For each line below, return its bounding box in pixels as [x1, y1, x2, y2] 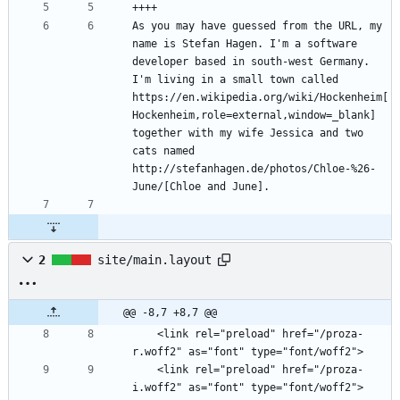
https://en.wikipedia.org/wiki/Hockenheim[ [132, 91, 388, 104]
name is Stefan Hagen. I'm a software [132, 37, 357, 51]
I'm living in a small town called [132, 73, 338, 87]
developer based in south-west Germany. [132, 55, 370, 69]
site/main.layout [97, 253, 212, 268]
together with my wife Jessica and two [132, 127, 363, 140]
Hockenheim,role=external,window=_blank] [132, 109, 376, 122]
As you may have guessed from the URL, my [132, 20, 382, 33]
